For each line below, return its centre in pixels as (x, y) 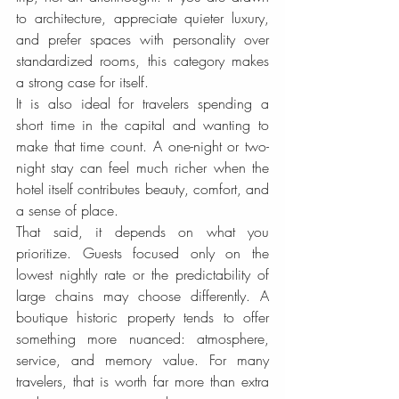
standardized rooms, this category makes (142, 61)
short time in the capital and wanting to (142, 125)
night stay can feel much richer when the (142, 167)
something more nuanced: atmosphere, (142, 338)
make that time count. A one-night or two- (142, 146)
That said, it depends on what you (142, 232)
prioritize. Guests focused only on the (142, 253)
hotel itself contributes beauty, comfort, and (142, 189)
